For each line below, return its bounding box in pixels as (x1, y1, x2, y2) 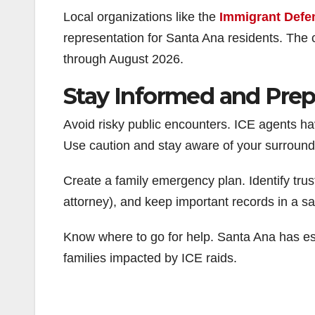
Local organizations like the (63, 10, 219, 25)
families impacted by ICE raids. (63, 251, 237, 266)
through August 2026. (63, 52, 184, 67)
